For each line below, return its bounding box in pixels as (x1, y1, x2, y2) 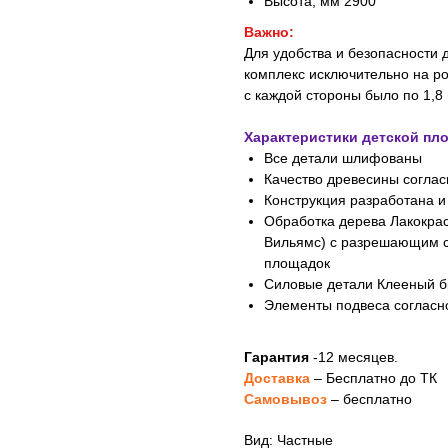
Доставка (244, 370, 310, 387)
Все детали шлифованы (264, 150, 422, 167)
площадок (264, 255, 330, 272)
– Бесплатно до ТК (314, 370, 437, 387)
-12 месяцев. (309, 349, 398, 366)
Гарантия (244, 349, 309, 366)
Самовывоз (244, 391, 327, 408)
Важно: (244, 24, 294, 41)
